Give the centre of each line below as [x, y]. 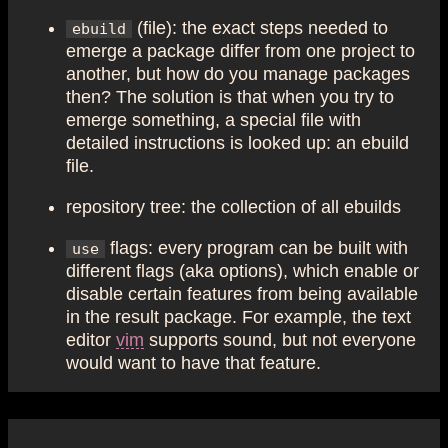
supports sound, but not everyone [280, 339]
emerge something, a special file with [213, 119]
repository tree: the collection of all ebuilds [233, 206]
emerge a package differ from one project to [240, 50]
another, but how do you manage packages [238, 73]
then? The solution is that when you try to [230, 96]
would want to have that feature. [193, 362]
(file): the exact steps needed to [260, 27]
